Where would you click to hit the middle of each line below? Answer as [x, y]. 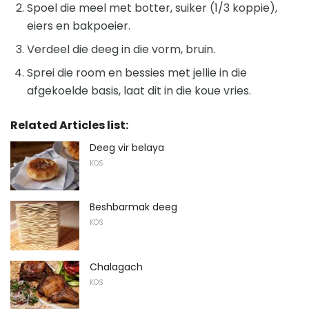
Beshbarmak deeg [133, 207]
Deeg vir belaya [127, 147]
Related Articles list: [69, 125]
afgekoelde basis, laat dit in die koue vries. [139, 90]
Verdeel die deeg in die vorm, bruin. [121, 49]
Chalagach [116, 267]
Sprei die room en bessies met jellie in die [137, 72]
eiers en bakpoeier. [79, 26]
